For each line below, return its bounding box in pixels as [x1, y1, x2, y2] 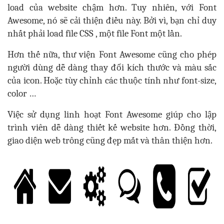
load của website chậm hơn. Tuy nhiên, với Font [7, 2, 216, 13]
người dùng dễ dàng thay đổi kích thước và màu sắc [7, 62, 216, 73]
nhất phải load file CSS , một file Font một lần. [7, 28, 182, 39]
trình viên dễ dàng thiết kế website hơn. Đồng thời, [7, 122, 216, 133]
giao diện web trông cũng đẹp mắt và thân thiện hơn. [7, 135, 212, 146]
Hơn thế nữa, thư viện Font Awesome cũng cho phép [7, 49, 216, 60]
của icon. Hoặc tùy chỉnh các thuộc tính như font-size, [7, 75, 216, 86]
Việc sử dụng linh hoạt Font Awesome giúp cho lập [7, 109, 216, 120]
